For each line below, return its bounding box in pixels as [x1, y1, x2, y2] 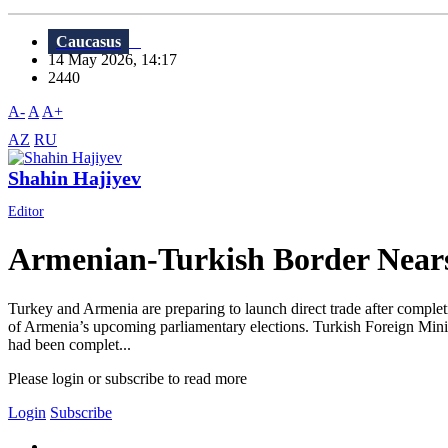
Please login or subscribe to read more [8, 369, 247, 387]
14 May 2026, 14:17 [48, 51, 189, 69]
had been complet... [8, 335, 131, 353]
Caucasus [56, 33, 121, 51]
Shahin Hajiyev [8, 167, 141, 190]
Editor [8, 204, 44, 220]
